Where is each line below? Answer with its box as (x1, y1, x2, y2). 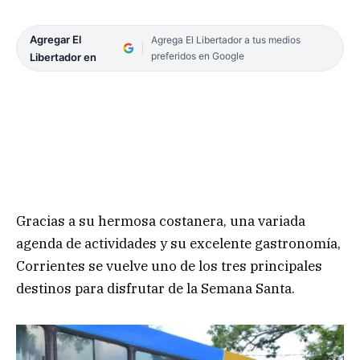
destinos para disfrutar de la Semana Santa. (16, 279, 295, 297)
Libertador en (30, 51, 96, 64)
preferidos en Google (150, 50, 244, 63)
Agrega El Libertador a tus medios (150, 34, 301, 47)
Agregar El (30, 33, 81, 47)
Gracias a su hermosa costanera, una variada (16, 211, 305, 230)
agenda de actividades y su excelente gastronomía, (16, 234, 341, 252)
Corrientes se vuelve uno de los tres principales (16, 256, 322, 275)
